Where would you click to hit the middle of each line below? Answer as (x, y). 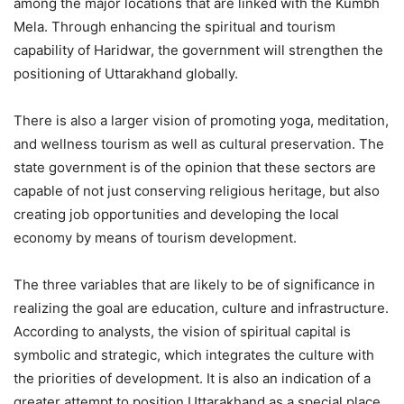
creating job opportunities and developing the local (176, 214)
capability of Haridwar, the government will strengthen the (198, 50)
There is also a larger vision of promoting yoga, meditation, (201, 120)
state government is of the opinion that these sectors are (195, 167)
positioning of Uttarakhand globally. (126, 73)
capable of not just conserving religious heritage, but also (197, 190)
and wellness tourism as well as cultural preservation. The (199, 143)
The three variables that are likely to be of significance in (194, 284)
